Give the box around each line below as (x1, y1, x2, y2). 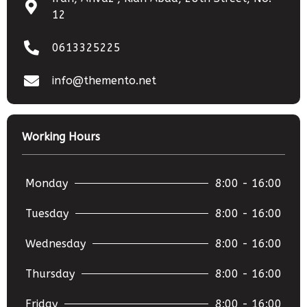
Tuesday (25, 206, 69, 220)
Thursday (25, 267, 75, 280)
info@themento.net (51, 73, 156, 87)
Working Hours (22, 130, 100, 143)
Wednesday (25, 236, 86, 250)
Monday (25, 176, 68, 190)
